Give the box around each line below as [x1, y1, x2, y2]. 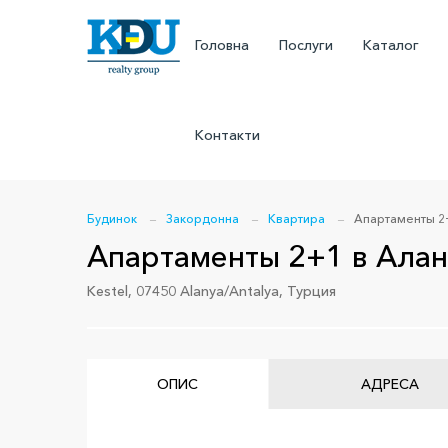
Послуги [278, 36, 333, 54]
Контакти [194, 126, 260, 144]
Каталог [362, 36, 419, 54]
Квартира [268, 211, 325, 226]
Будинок [87, 211, 137, 226]
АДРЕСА [360, 375, 419, 393]
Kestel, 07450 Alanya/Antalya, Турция [87, 282, 336, 300]
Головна [194, 36, 249, 54]
